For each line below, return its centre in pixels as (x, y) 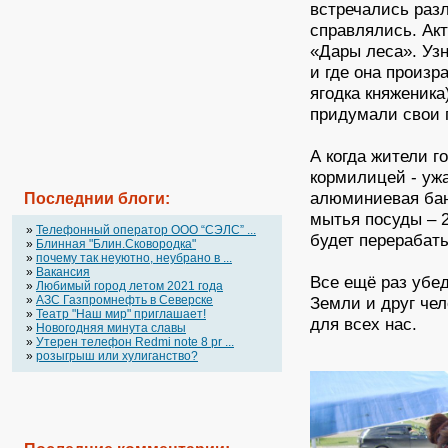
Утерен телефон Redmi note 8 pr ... (135, 342)
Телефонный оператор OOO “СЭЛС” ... (146, 230)
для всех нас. (364, 323)
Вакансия (63, 272)
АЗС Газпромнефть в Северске (124, 300)
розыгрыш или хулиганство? (117, 356)
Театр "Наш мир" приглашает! (121, 314)
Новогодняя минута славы (111, 328)
